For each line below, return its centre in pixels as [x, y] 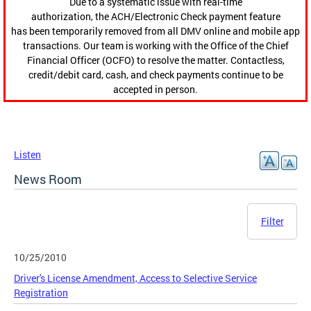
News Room [48, 179]
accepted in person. [155, 90]
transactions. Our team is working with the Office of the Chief [155, 46]
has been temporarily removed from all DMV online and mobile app [155, 31]
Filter [272, 221]
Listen [27, 155]
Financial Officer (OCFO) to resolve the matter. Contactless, [155, 60]
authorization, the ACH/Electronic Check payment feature [155, 17]
